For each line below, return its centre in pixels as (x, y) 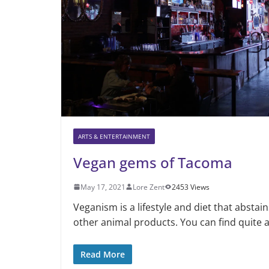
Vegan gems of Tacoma (153, 162)
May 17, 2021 (103, 187)
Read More (103, 254)
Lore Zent (149, 187)
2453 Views (191, 187)
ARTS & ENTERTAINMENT (114, 136)
